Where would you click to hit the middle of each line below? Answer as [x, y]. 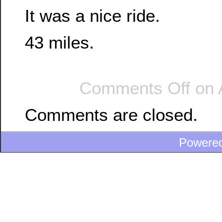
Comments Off [135, 88]
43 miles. [59, 42]
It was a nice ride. [92, 16]
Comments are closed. [111, 114]
